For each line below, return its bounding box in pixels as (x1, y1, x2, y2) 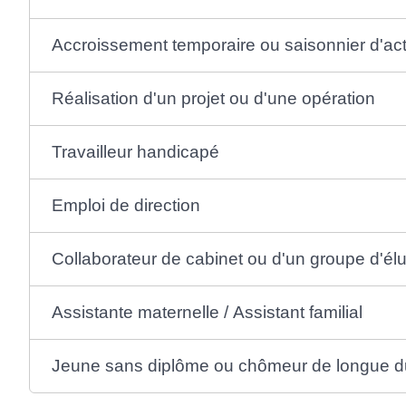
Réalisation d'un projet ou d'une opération (52, 88, 376, 108)
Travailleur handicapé (52, 141, 220, 161)
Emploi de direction (52, 195, 201, 215)
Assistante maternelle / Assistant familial (52, 302, 363, 322)
